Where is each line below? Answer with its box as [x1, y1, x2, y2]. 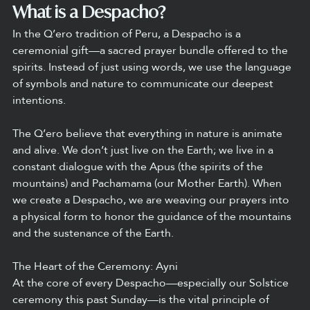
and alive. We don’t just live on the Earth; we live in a [12, 143, 276, 157]
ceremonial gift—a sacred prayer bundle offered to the [12, 44, 291, 57]
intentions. [12, 93, 66, 107]
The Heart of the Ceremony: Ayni [12, 259, 178, 273]
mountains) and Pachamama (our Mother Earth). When [12, 176, 284, 190]
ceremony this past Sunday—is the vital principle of [12, 293, 272, 307]
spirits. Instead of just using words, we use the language [12, 60, 294, 74]
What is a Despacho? [12, 1, 165, 23]
